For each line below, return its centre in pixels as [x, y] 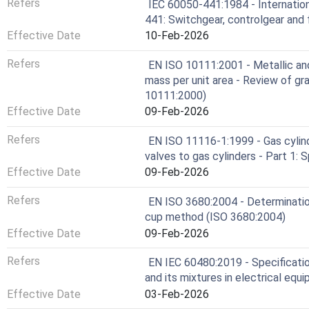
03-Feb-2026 [177, 294]
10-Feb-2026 [177, 36]
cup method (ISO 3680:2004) [215, 217]
